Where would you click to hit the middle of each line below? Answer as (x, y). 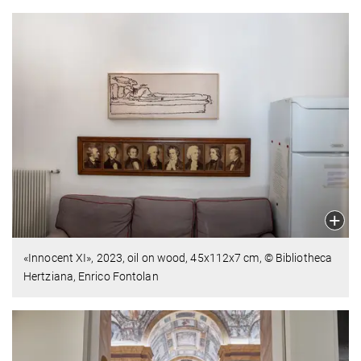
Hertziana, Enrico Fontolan (91, 276)
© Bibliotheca (298, 257)
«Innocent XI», (60, 257)
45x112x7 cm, (226, 257)
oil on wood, (159, 257)
